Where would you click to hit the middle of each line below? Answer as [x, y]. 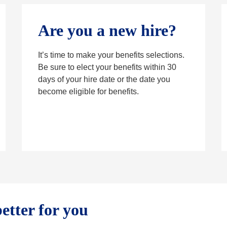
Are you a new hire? [107, 31]
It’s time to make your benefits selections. [111, 55]
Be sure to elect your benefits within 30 [107, 67]
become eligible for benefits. [88, 92]
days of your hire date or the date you [104, 80]
